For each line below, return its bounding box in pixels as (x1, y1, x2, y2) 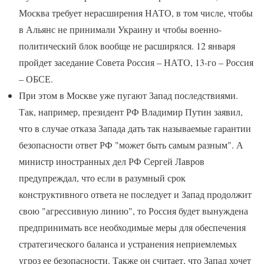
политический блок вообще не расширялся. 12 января (19, 39, 235, 52)
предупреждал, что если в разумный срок (19, 171, 186, 184)
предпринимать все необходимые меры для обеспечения (19, 221, 246, 233)
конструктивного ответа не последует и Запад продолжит (19, 188, 252, 200)
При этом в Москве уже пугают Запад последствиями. (19, 89, 238, 101)
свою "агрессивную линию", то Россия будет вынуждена (19, 204, 248, 217)
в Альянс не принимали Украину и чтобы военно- (19, 23, 222, 35)
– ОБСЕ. (19, 72, 53, 85)
